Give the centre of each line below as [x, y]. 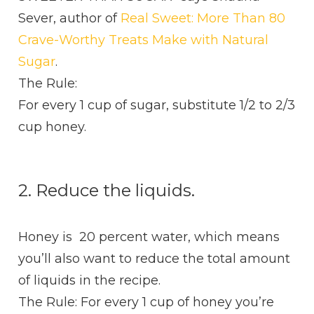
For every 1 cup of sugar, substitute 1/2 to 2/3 [157, 105]
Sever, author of [70, 19]
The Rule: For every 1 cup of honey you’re [146, 302]
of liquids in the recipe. [90, 281]
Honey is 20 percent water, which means [149, 237]
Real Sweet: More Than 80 [203, 19]
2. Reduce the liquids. [107, 191]
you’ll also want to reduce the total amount [155, 259]
